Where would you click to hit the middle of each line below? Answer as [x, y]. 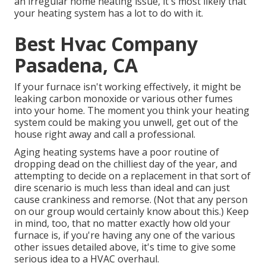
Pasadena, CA [76, 65]
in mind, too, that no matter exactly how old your [122, 224]
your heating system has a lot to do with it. [109, 13]
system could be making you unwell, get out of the [126, 123]
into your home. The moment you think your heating [132, 111]
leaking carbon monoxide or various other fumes [123, 99]
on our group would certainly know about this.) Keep [132, 212]
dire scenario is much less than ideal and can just [122, 188]
